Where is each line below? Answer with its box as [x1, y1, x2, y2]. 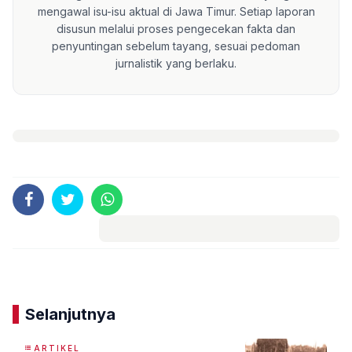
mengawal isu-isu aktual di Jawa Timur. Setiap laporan [37, 4, 315, 18]
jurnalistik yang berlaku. [115, 56, 236, 70]
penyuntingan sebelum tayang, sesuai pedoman [52, 38, 300, 53]
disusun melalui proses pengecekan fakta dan [57, 21, 295, 35]
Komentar [195, 247, 244, 262]
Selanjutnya [25, 304, 115, 324]
